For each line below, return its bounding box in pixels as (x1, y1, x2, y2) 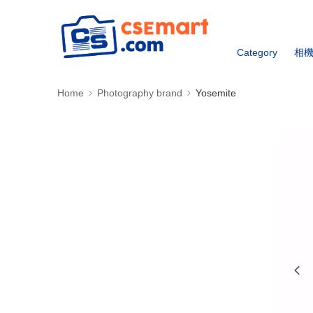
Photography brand (97, 87, 182, 99)
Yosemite (196, 87, 236, 99)
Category (237, 47, 278, 58)
